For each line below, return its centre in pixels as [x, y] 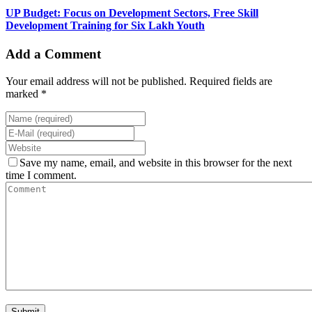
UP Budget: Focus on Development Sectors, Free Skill [132, 13]
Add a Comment [53, 54]
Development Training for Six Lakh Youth [105, 25]
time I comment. [41, 175]
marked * [26, 93]
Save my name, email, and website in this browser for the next [156, 162]
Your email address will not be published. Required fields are [139, 81]
